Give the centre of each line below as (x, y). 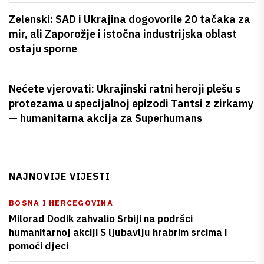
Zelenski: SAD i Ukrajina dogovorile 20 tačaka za (130, 19)
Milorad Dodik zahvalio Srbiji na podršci (101, 219)
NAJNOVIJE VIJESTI (60, 176)
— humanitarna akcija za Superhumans (105, 118)
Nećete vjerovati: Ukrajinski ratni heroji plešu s (125, 89)
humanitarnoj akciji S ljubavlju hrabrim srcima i (118, 232)
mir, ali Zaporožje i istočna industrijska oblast (123, 34)
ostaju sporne (43, 49)
